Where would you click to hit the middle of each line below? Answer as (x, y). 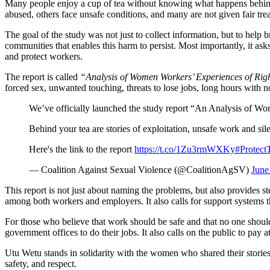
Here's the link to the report (82, 149)
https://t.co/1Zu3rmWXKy (185, 149)
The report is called (42, 77)
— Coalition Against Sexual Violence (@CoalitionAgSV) (140, 170)
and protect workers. (44, 57)
